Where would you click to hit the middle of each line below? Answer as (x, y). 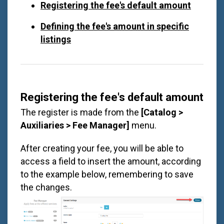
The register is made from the (81, 112)
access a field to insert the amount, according (111, 161)
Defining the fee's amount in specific (115, 26)
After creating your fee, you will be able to (102, 148)
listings (56, 39)
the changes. (46, 187)
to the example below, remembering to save (107, 174)
